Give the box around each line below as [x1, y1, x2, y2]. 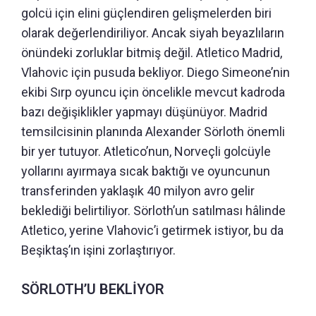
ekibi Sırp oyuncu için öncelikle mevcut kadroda [21, 84, 285, 99]
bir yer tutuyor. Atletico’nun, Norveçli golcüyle [21, 143, 271, 159]
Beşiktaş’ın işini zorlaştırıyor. [21, 242, 176, 257]
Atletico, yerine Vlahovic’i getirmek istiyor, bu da [21, 222, 284, 238]
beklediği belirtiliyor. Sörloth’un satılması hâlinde [21, 202, 286, 218]
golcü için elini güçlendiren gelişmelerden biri [21, 5, 272, 20]
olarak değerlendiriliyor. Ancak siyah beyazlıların [21, 25, 284, 40]
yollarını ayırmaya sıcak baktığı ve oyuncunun [21, 163, 270, 178]
